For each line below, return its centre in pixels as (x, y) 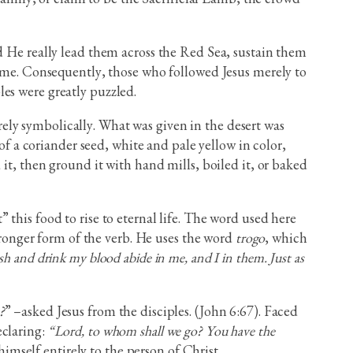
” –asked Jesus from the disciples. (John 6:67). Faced (151, 311)
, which (286, 238)
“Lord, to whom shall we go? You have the (161, 331)
